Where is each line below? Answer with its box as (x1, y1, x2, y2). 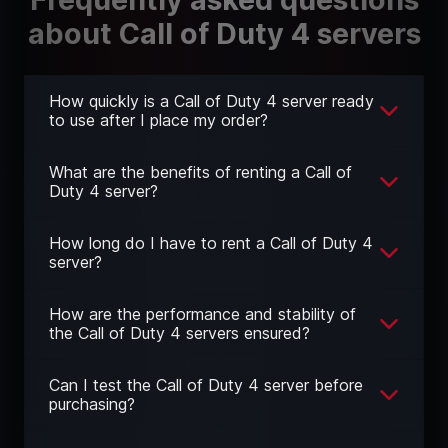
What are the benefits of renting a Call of (49, 162, 352, 183)
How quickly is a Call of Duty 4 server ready (49, 91, 374, 112)
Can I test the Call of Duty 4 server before (49, 375, 363, 396)
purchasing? (49, 394, 135, 415)
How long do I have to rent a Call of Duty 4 (49, 233, 373, 254)
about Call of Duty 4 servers (27, 16, 421, 52)
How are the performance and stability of (49, 304, 356, 325)
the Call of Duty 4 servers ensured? (49, 323, 310, 344)
